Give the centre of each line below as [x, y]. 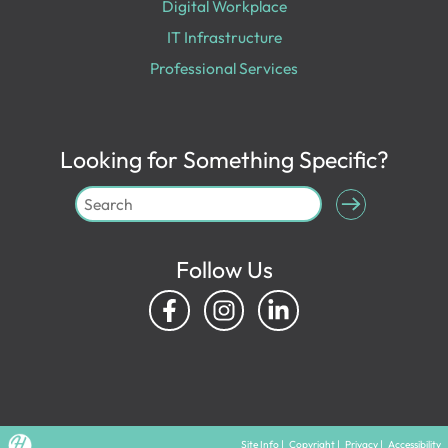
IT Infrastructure [224, 37]
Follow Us [224, 270]
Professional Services [224, 68]
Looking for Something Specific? [224, 159]
